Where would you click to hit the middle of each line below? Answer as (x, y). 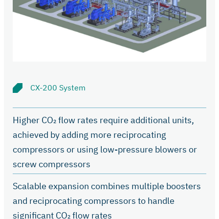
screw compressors (54, 164)
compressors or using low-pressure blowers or (105, 149)
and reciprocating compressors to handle (94, 200)
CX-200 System (59, 88)
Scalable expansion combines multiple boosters (107, 186)
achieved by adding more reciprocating (89, 134)
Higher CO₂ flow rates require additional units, (103, 120)
